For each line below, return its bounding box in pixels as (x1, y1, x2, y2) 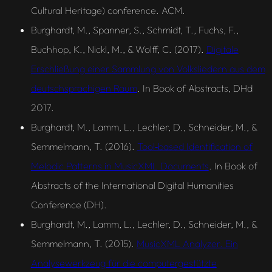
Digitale (206, 42, 239, 55)
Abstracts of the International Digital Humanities (30, 178, 234, 191)
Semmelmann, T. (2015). (30, 237, 137, 250)
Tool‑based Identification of (137, 140, 253, 152)
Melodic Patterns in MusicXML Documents (30, 159, 209, 172)
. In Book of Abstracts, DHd (137, 81, 253, 94)
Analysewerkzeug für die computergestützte (30, 256, 217, 269)
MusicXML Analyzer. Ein (136, 237, 238, 250)
